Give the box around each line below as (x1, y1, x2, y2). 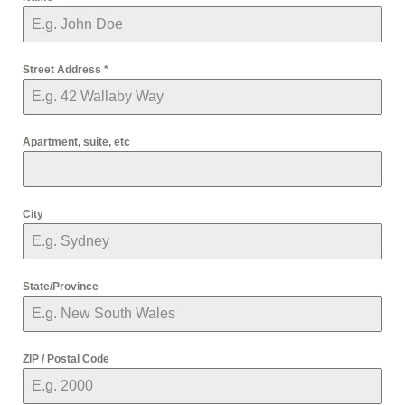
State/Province (23, 280, 99, 293)
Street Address (23, 63, 104, 76)
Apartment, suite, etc (23, 136, 130, 148)
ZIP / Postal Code (23, 353, 109, 365)
